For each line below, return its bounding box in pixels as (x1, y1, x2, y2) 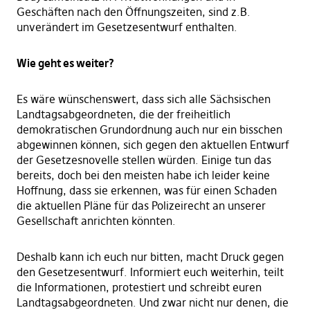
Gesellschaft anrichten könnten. (16, 214, 176, 228)
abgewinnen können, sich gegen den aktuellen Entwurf (16, 138, 289, 152)
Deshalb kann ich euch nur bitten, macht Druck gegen (16, 250, 284, 264)
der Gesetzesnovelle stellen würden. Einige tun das (16, 153, 271, 167)
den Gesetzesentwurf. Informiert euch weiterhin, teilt (16, 265, 284, 280)
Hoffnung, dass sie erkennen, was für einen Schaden (16, 183, 277, 198)
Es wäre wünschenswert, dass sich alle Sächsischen (16, 92, 271, 107)
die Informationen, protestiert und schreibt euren (16, 280, 262, 295)
